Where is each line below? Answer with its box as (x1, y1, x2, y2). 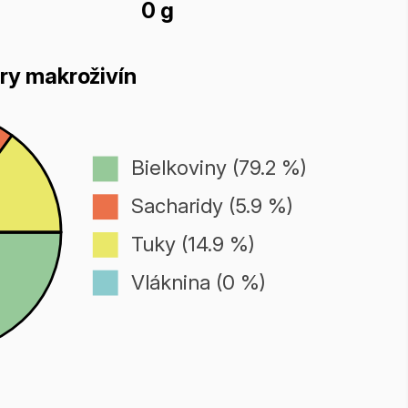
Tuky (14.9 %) (130, 230, 255, 256)
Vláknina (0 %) (130, 269, 266, 294)
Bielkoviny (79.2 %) (130, 155, 307, 180)
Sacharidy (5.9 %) (130, 193, 293, 219)
